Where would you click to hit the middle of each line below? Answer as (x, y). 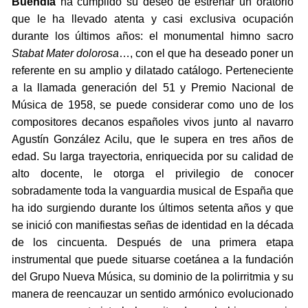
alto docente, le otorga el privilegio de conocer (152, 174)
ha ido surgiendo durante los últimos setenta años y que (152, 208)
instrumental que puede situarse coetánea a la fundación (152, 260)
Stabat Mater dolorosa (65, 54)
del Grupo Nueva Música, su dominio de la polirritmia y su (152, 277)
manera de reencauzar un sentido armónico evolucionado (152, 294)
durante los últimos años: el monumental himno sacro (152, 36)
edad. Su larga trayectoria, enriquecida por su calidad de (152, 157)
